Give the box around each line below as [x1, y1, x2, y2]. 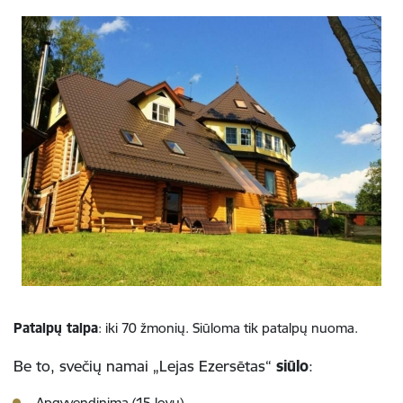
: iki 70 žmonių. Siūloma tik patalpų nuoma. [98, 318, 358, 336]
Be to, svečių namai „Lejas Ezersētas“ [13, 355, 276, 375]
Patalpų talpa [13, 318, 98, 336]
